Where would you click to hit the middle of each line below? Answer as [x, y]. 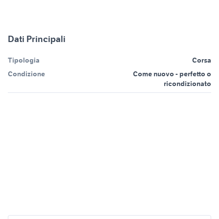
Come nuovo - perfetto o [172, 74]
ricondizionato [187, 84]
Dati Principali [37, 39]
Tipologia [24, 60]
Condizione [26, 74]
